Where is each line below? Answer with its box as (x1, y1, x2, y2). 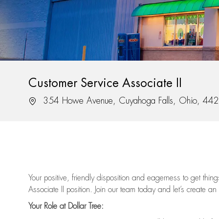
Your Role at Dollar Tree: (28, 202, 104, 211)
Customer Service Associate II (28, 77, 182, 89)
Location (28, 96, 55, 105)
